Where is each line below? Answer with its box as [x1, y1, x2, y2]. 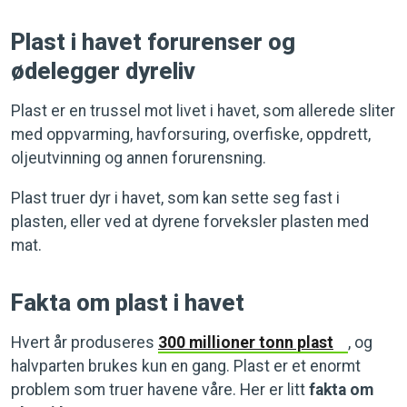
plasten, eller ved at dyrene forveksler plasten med [11, 213, 369, 231]
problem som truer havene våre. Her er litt [11, 381, 309, 399]
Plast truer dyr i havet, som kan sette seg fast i [11, 189, 340, 207]
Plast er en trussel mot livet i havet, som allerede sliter [11, 102, 395, 120]
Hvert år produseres [11, 333, 158, 352]
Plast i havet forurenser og [11, 28, 295, 55]
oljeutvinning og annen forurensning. [11, 149, 266, 167]
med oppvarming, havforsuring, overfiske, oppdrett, [11, 125, 371, 144]
